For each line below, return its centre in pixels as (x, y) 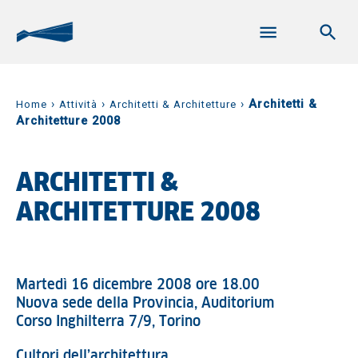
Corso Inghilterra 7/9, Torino (108, 322)
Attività (78, 104)
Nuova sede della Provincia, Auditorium (147, 304)
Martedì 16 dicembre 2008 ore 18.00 (138, 285)
